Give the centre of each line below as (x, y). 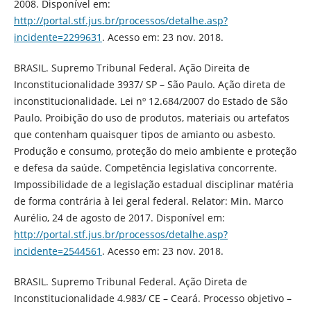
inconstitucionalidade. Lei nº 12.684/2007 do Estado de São (150, 101)
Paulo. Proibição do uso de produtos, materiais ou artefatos (151, 117)
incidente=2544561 (58, 251)
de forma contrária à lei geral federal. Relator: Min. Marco (148, 201)
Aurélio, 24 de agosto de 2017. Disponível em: (119, 217)
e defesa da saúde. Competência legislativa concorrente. (145, 167)
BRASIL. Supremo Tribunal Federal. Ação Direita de (132, 67)
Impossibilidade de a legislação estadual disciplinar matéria (153, 184)
